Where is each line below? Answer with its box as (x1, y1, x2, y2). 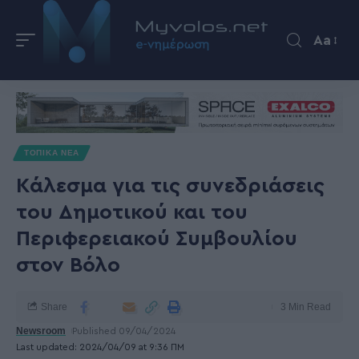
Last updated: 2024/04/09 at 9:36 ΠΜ (16, 342, 184, 352)
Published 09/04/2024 (72, 326, 176, 336)
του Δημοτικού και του (16, 202, 248, 223)
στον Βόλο (16, 255, 120, 276)
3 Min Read (280, 301, 331, 313)
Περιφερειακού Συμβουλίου (16, 228, 297, 249)
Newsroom (16, 325, 66, 337)
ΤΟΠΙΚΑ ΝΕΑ (24, 148, 79, 157)
